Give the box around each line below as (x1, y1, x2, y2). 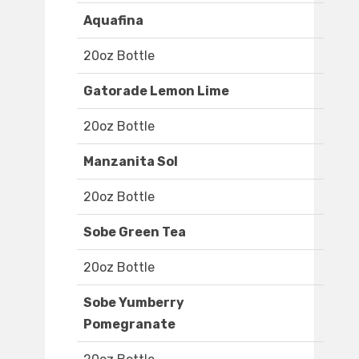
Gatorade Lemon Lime (83, 83, 229, 99)
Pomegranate (83, 317, 175, 333)
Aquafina (83, 13, 143, 29)
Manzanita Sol (83, 154, 178, 170)
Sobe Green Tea (83, 224, 186, 240)
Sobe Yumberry (83, 295, 184, 311)
